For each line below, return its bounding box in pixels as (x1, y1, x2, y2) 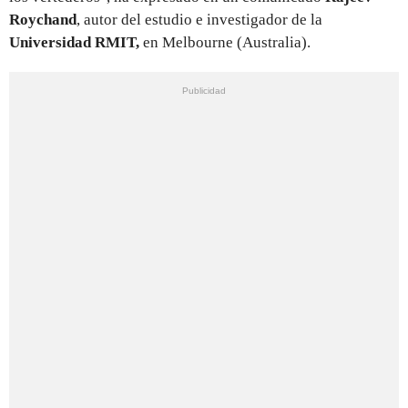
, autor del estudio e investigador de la (76, 10, 322, 28)
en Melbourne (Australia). (139, 33, 311, 51)
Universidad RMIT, (9, 33, 139, 51)
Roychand (9, 10, 76, 28)
